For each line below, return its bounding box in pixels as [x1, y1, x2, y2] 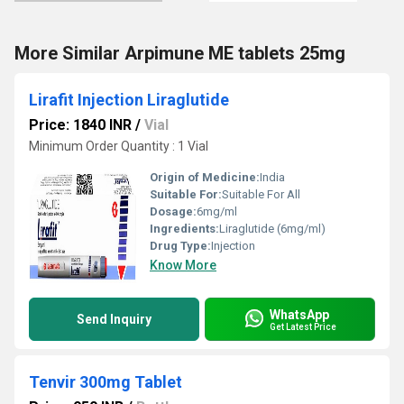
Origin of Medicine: [150, 170, 260, 184]
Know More [150, 258, 216, 272]
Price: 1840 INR [29, 116, 132, 133]
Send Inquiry [77, 312, 151, 326]
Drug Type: [150, 239, 211, 252]
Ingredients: [150, 222, 219, 235]
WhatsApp [270, 307, 329, 322]
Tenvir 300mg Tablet [29, 372, 182, 391]
